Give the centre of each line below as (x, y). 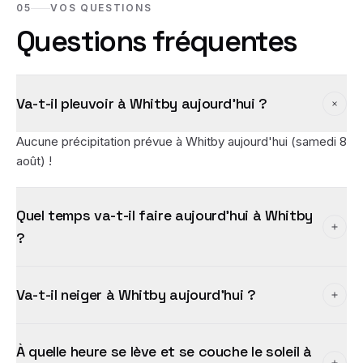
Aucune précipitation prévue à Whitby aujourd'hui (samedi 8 (181, 141)
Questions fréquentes (157, 41)
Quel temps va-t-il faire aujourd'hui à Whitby (164, 215)
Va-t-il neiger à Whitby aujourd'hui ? (136, 295)
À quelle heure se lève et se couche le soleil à (164, 351)
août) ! (34, 161)
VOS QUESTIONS (101, 8)
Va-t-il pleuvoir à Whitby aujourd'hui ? (142, 103)
